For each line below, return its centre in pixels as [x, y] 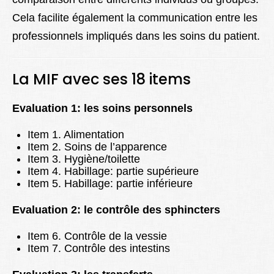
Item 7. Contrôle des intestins [99, 249]
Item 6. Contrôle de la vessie [97, 236]
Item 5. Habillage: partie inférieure [110, 184]
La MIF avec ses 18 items [102, 80]
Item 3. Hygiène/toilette [84, 159]
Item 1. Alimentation [76, 135]
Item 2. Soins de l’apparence [97, 147]
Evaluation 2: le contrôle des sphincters [116, 210]
